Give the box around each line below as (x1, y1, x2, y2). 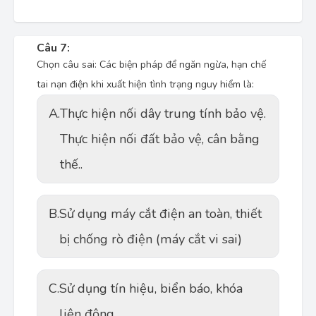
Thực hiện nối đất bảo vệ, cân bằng (60, 130, 260, 147)
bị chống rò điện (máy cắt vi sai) (59, 231, 242, 248)
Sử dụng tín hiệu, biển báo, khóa (59, 280, 243, 297)
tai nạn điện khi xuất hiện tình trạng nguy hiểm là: (37, 78, 254, 91)
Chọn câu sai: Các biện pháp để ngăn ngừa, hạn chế (37, 58, 266, 71)
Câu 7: (37, 40, 70, 56)
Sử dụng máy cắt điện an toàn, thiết (59, 205, 262, 222)
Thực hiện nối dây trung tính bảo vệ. (60, 105, 266, 122)
